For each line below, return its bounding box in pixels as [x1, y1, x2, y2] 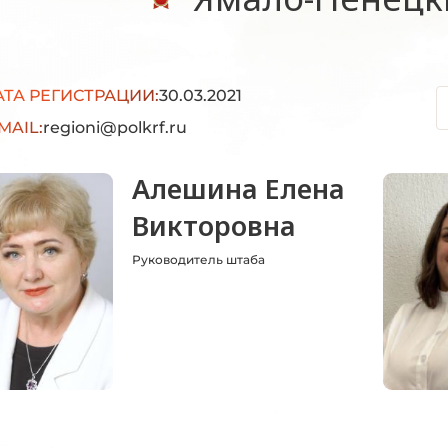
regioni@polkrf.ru [43, 118, 187, 137]
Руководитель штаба [132, 252, 265, 267]
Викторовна [132, 207, 296, 244]
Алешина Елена [132, 170, 345, 207]
